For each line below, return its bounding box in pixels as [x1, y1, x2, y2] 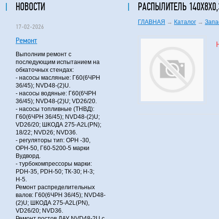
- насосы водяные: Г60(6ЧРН [16, 90, 96, 97]
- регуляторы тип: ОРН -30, [16, 137, 90, 144]
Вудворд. [16, 153, 41, 159]
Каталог [174, 19, 196, 25]
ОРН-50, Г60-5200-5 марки [16, 145, 89, 152]
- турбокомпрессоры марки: [16, 160, 92, 167]
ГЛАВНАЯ [138, 19, 165, 25]
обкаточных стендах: [16, 66, 74, 73]
